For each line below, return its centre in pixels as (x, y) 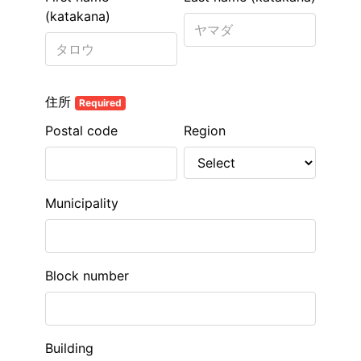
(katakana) (78, 16)
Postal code (81, 131)
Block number (87, 276)
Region (205, 131)
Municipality (82, 203)
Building (69, 348)
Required (100, 103)
